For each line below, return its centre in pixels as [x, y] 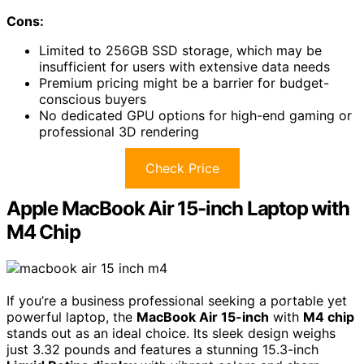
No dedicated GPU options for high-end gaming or [195, 115]
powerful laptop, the [71, 316]
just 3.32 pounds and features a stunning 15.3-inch [162, 349]
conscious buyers [93, 99]
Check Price [182, 168]
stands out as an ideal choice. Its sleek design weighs [171, 333]
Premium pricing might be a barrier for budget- [184, 82]
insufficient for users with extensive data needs [184, 66]
